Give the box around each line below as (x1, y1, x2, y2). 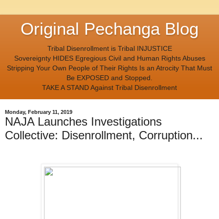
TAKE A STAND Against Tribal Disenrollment (42, 84, 177, 91)
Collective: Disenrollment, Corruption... (5, 129, 203, 142)
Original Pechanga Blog (21, 20, 198, 38)
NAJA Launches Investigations (5, 115, 162, 129)
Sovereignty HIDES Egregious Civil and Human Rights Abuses (14, 54, 205, 62)
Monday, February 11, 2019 (5, 109, 72, 115)
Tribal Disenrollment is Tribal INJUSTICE (47, 44, 172, 52)
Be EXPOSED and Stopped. (66, 74, 153, 82)
